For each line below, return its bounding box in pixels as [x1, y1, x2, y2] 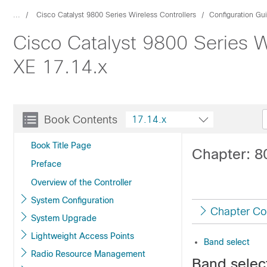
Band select [204, 237, 250, 247]
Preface [31, 159, 61, 169]
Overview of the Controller [31, 178, 132, 187]
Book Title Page [31, 141, 91, 150]
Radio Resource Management [31, 249, 145, 259]
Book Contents [44, 114, 117, 126]
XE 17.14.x [13, 56, 107, 77]
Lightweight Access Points [31, 231, 134, 241]
